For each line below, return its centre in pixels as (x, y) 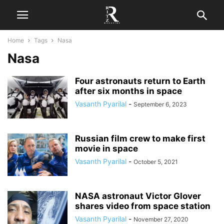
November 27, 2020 (161, 219)
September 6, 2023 (160, 104)
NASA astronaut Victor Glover (138, 196)
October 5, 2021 (156, 162)
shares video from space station (143, 206)
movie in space (106, 148)
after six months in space (128, 91)
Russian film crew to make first (140, 138)
